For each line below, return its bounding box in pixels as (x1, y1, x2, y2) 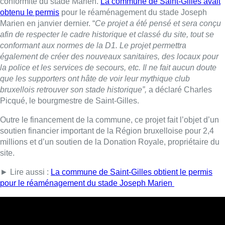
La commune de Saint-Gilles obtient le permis (51, 167, 212, 176)
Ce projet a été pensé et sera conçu (95, 19, 221, 28)
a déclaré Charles (149, 85, 212, 94)
